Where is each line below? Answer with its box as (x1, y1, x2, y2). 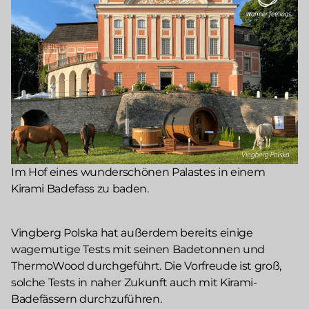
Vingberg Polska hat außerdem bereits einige (11, 226, 253, 240)
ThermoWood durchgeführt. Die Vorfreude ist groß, (11, 259, 282, 273)
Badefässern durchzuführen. (11, 292, 165, 306)
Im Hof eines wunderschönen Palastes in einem (11, 166, 266, 179)
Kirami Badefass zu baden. (11, 182, 149, 196)
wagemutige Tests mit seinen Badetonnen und (11, 243, 266, 257)
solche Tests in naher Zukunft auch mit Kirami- (11, 276, 257, 290)
